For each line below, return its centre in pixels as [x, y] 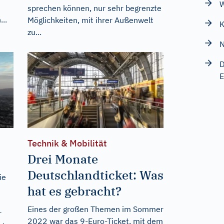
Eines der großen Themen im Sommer [95, 209]
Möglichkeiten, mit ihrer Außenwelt [90, 20]
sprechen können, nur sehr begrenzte [94, 8]
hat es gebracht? [74, 191]
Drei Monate [62, 159]
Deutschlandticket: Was [95, 175]
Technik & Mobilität [67, 143]
